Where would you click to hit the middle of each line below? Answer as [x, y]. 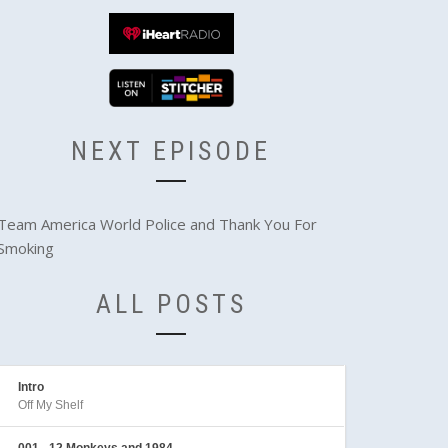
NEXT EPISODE [171, 150]
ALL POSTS [171, 303]
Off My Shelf [50, 404]
